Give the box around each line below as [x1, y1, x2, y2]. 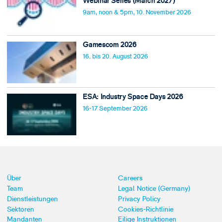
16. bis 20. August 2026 [83, 52, 149, 60]
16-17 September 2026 [83, 105, 148, 113]
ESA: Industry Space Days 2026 [83, 92, 183, 102]
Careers [117, 174, 143, 183]
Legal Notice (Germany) [117, 184, 190, 193]
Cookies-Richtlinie [117, 205, 173, 214]
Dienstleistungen [6, 194, 58, 203]
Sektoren [6, 205, 34, 214]
